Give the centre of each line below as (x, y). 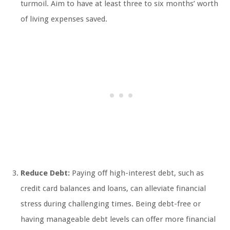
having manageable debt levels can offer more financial (118, 219)
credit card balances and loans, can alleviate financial (113, 189)
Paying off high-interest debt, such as (137, 173)
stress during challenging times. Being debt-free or (111, 204)
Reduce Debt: (45, 173)
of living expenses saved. (64, 19)
